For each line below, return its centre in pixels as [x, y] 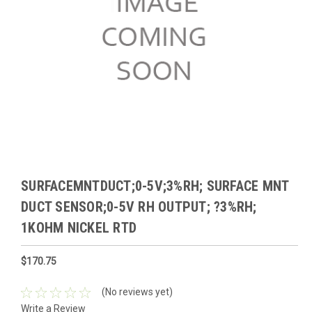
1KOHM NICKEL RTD [79, 228]
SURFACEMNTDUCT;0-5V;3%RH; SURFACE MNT [155, 186]
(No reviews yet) [137, 292]
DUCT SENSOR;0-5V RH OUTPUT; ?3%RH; [139, 207]
